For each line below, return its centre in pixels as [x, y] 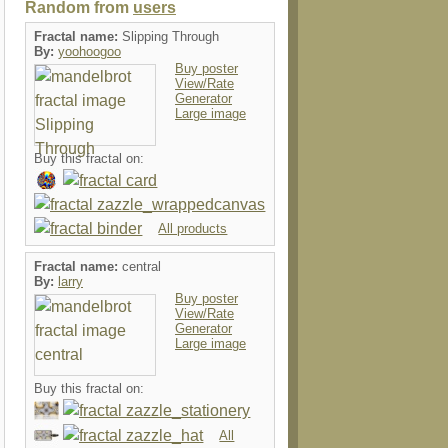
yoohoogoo [89, 51]
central [141, 266]
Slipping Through [170, 36]
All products [193, 229]
